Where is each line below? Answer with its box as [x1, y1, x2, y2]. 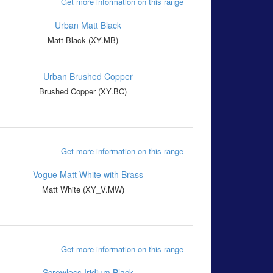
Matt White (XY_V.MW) [41, 183, 124, 196]
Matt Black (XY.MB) [48, 34, 118, 46]
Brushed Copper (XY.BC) [39, 85, 127, 97]
